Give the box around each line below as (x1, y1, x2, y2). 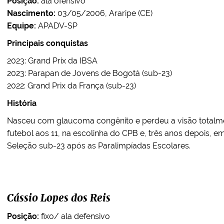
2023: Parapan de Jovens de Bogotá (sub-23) (7, 68, 172, 78)
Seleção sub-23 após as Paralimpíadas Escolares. (7, 141, 190, 150)
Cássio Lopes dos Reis (7, 193, 110, 203)
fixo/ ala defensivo (39, 211, 110, 221)
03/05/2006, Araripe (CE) (55, 8, 152, 18)
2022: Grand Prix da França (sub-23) (7, 81, 136, 90)
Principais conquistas (7, 38, 88, 48)
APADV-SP (36, 21, 77, 30)
